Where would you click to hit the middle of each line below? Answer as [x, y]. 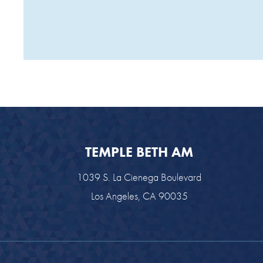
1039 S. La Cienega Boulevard [139, 177]
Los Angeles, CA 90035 [139, 196]
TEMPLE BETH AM [139, 152]
